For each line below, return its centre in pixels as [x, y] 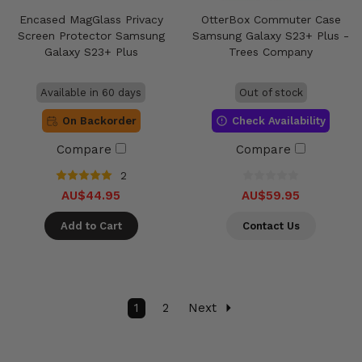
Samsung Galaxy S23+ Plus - [271, 35]
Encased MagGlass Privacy [91, 19]
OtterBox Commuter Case [271, 19]
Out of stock [271, 92]
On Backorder [99, 120]
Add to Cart [91, 225]
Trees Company [271, 51]
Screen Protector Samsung [91, 35]
